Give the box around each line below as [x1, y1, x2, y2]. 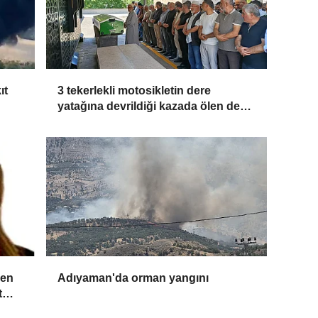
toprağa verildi [57, 116, 136, 128]
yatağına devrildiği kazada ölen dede [57, 100, 254, 113]
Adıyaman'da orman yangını [57, 272, 209, 285]
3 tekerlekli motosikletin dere [57, 84, 212, 97]
